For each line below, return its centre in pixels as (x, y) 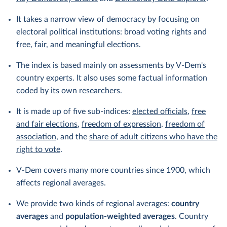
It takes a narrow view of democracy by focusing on (108, 19)
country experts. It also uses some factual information (112, 78)
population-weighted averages (120, 216)
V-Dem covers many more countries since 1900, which (113, 170)
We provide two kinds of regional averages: (94, 204)
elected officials (160, 111)
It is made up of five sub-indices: (74, 111)
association (36, 137)
